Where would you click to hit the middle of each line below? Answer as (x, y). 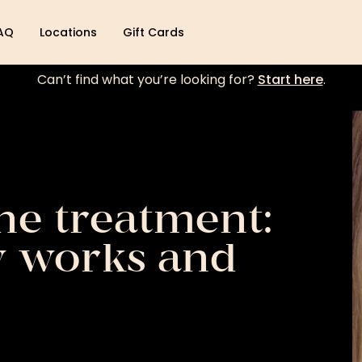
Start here (290, 80)
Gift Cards (154, 32)
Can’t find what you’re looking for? (147, 80)
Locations (68, 32)
